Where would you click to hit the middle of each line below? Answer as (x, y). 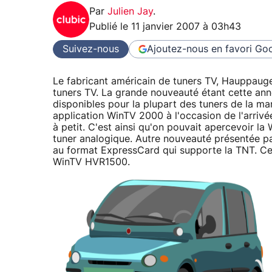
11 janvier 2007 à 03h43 (186, 27)
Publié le (110, 27)
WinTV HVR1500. (91, 162)
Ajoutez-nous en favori (199, 49)
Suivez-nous (91, 49)
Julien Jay (130, 12)
